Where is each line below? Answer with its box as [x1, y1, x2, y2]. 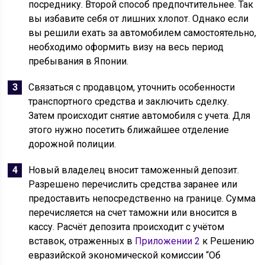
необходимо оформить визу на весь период [28, 41, 224, 53]
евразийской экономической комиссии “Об [28, 250, 221, 261]
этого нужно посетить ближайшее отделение [28, 124, 230, 135]
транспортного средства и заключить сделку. [28, 96, 230, 107]
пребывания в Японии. [28, 56, 129, 67]
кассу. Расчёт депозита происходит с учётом [28, 221, 225, 232]
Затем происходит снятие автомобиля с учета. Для [28, 110, 251, 121]
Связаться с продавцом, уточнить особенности [28, 82, 235, 93]
